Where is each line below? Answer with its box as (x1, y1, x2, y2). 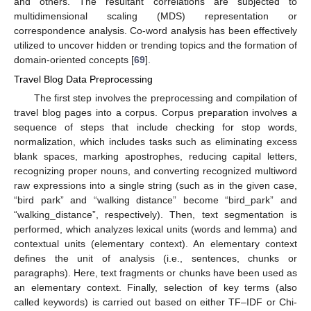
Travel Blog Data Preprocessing (14, 74, 153, 85)
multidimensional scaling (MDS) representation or (14, 10, 297, 22)
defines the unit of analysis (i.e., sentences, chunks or (14, 253, 297, 264)
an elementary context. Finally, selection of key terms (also (14, 282, 297, 294)
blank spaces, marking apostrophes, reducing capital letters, (14, 151, 297, 162)
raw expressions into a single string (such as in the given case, (14, 180, 297, 192)
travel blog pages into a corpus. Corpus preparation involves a (14, 107, 297, 119)
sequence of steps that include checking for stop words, (14, 121, 297, 133)
